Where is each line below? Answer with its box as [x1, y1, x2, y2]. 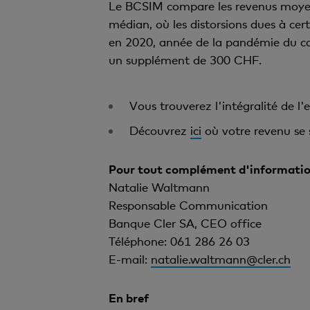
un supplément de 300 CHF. [108, 53, 265, 67]
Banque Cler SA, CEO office [108, 216, 262, 230]
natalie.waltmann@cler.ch [150, 252, 291, 266]
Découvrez [129, 123, 190, 138]
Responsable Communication [108, 198, 268, 212]
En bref [108, 291, 149, 305]
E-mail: [108, 252, 151, 266]
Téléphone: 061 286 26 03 [108, 234, 250, 248]
